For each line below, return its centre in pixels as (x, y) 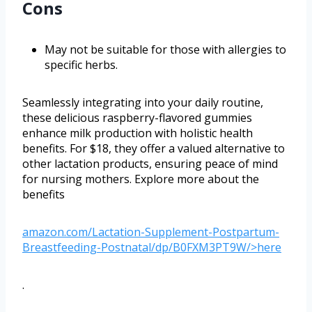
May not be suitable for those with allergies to (165, 49)
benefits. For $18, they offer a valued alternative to (154, 148)
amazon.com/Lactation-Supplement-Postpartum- (151, 232)
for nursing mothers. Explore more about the (141, 179)
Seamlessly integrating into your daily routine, (143, 102)
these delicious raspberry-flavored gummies (137, 117)
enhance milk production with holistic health (138, 133)
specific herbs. (81, 64)
